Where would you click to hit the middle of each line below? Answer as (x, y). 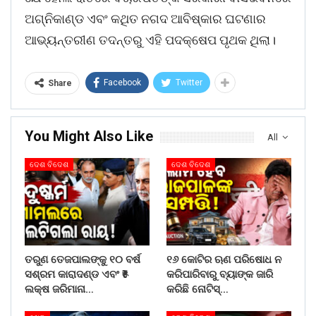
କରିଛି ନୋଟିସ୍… (197, 290)
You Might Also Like (89, 136)
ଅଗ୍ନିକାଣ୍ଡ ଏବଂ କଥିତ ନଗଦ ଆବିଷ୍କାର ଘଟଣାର (145, 19)
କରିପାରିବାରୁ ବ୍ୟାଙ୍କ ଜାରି (220, 275)
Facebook (122, 83)
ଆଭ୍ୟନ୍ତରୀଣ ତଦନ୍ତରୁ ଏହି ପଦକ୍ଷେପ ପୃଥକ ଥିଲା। (150, 40)
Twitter (189, 83)
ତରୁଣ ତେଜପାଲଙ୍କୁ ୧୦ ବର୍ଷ (83, 260)
